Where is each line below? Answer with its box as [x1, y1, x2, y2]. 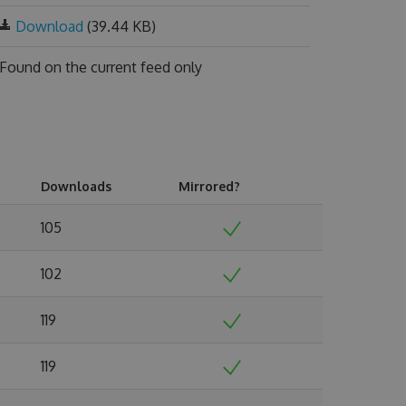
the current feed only [64, 58, 202, 76]
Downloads [41, 179, 111, 194]
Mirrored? [179, 179, 240, 194]
